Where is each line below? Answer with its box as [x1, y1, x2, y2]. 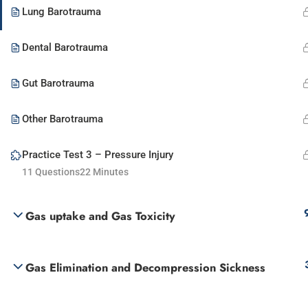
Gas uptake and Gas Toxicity [25, 208, 175, 224]
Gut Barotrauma [22, 77, 94, 89]
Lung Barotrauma [22, 5, 101, 18]
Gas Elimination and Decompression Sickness [25, 259, 265, 276]
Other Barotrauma [22, 113, 103, 125]
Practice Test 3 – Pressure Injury [22, 148, 173, 161]
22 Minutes [80, 166, 129, 177]
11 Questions [22, 166, 80, 177]
